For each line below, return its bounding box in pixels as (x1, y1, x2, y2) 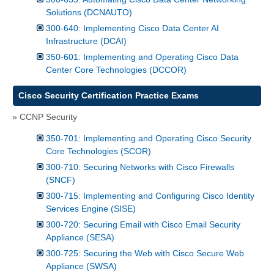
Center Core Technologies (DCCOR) (46, 64, 187, 75)
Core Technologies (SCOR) (46, 146, 151, 157)
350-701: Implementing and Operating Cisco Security (46, 133, 251, 144)
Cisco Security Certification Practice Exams (18, 91, 199, 101)
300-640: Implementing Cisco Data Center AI (46, 23, 219, 33)
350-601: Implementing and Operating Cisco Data (46, 51, 239, 62)
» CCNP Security (12, 111, 77, 122)
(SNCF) (46, 175, 75, 185)
